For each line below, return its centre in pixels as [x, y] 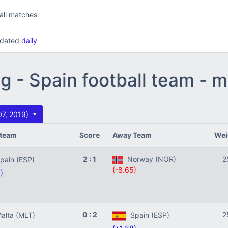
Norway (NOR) [150, 159]
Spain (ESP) [148, 215]
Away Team [132, 135]
